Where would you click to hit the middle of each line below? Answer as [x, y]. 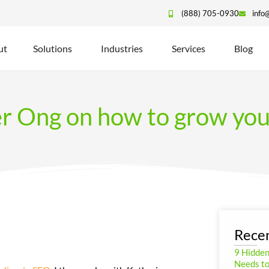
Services [188, 48]
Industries [122, 48]
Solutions [52, 48]
